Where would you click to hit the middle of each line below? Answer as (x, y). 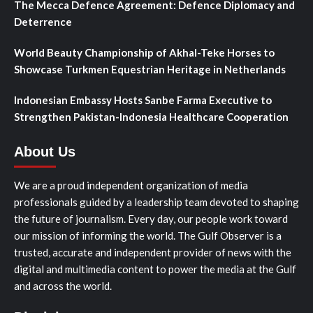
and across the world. (63, 285)
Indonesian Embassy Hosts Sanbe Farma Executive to (143, 100)
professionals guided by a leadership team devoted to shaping (156, 202)
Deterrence (43, 21)
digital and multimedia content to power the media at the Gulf (155, 269)
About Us (45, 151)
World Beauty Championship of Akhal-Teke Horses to (144, 52)
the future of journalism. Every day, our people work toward (151, 218)
